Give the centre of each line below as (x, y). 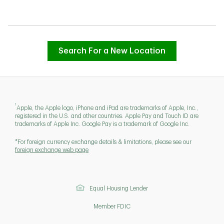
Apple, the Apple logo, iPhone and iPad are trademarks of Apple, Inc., (107, 108)
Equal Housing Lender (119, 188)
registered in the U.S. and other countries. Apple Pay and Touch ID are (107, 116)
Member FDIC (112, 206)
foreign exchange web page (52, 150)
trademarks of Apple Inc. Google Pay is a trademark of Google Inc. (102, 124)
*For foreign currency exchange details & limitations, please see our (103, 142)
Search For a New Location (112, 51)
